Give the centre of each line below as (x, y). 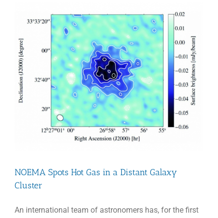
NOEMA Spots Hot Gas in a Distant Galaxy (96, 172)
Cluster (28, 185)
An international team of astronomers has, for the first (107, 210)
